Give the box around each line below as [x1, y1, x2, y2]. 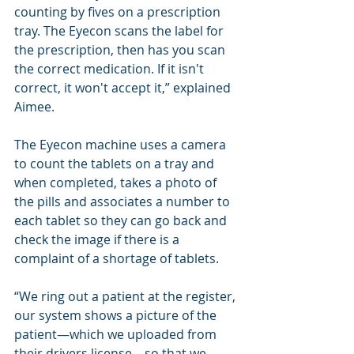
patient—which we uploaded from [14, 326, 220, 343]
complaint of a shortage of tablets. [14, 250, 219, 267]
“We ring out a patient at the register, [14, 288, 239, 305]
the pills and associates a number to [14, 193, 233, 210]
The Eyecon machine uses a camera [14, 136, 229, 153]
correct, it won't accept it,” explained [14, 79, 234, 96]
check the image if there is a [14, 231, 183, 248]
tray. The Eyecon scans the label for [14, 22, 227, 40]
